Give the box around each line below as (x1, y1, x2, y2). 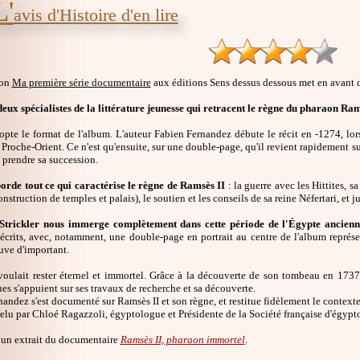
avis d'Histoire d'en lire (13, 5, 178, 26)
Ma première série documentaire (11, 76, 151, 89)
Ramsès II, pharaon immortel (120, 333, 245, 346)
